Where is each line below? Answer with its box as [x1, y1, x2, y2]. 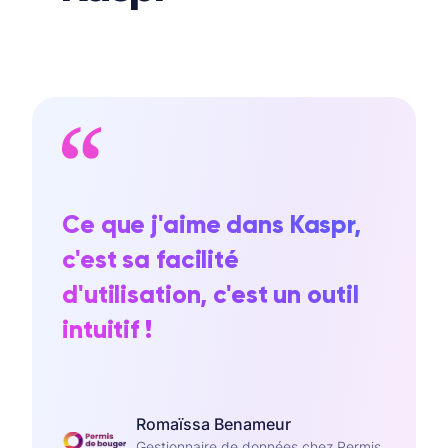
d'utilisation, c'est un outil [62, 279, 359, 310]
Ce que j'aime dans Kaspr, [62, 209, 362, 240]
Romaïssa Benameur [136, 414, 291, 434]
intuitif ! [62, 314, 152, 345]
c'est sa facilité [62, 244, 239, 275]
